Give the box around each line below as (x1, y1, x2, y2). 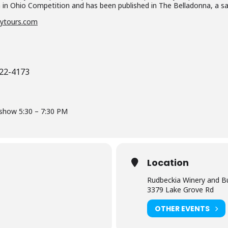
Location (147, 156, 189, 169)
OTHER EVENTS (155, 203, 210, 214)
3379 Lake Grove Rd (147, 185, 214, 195)
